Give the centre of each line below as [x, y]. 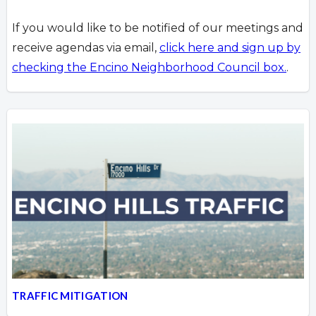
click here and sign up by [230, 47]
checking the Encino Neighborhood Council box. [149, 67]
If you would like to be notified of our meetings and [158, 28]
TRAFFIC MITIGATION [70, 295]
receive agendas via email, [86, 47]
